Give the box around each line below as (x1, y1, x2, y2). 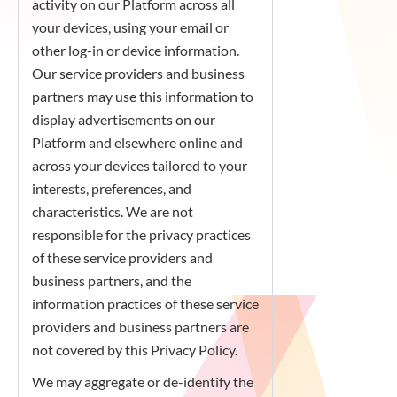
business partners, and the (32, 272, 191, 289)
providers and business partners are (32, 318, 249, 335)
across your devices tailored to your (32, 157, 247, 174)
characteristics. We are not (32, 203, 193, 220)
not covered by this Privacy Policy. (32, 341, 237, 358)
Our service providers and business (32, 65, 245, 82)
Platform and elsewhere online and (32, 134, 243, 151)
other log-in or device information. (32, 42, 239, 58)
